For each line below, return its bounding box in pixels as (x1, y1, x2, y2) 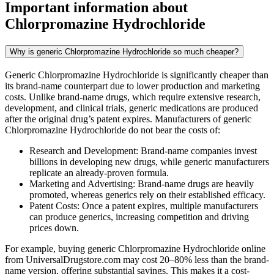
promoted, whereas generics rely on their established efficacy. (29, 190, 265, 201)
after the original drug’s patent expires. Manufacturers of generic (5, 114, 251, 125)
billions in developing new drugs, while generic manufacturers (29, 157, 269, 168)
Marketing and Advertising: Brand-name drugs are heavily (29, 179, 254, 190)
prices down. (29, 223, 79, 234)
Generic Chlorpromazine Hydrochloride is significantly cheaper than (5, 70, 268, 81)
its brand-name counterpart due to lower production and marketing (5, 81, 260, 92)
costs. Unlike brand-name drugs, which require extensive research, (5, 92, 261, 103)
